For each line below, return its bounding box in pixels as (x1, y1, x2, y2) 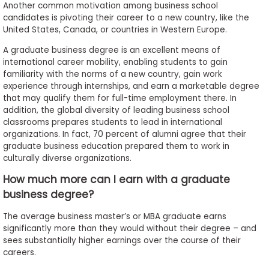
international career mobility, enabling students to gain (2, 56, 228, 68)
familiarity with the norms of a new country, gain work (2, 68, 222, 80)
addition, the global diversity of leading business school (2, 104, 229, 116)
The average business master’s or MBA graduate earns (2, 211, 226, 223)
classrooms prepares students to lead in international (2, 116, 222, 128)
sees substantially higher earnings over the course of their (2, 235, 241, 247)
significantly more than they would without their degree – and (2, 223, 256, 235)
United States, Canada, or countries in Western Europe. (2, 24, 227, 36)
